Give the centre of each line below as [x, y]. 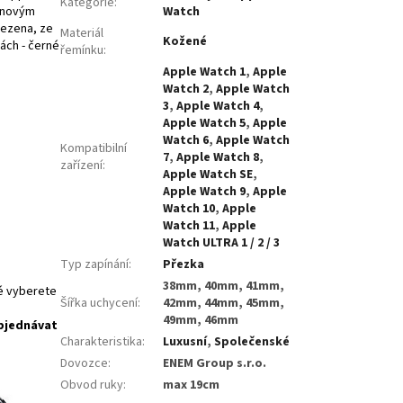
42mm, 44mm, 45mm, [224, 303]
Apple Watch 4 [218, 106]
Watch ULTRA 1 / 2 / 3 [222, 242]
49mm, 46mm [201, 320]
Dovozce [85, 363]
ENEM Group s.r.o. [215, 363]
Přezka [184, 264]
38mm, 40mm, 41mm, [224, 286]
